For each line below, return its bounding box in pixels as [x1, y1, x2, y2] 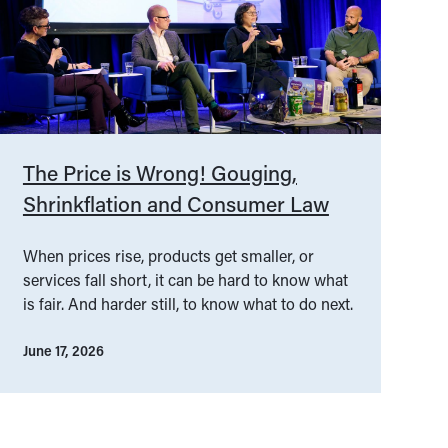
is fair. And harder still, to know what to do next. [22, 293, 353, 315]
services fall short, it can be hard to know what [22, 269, 348, 291]
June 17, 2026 [22, 341, 104, 361]
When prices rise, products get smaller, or [22, 245, 314, 267]
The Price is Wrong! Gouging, [22, 159, 297, 188]
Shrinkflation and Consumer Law [22, 190, 329, 219]
